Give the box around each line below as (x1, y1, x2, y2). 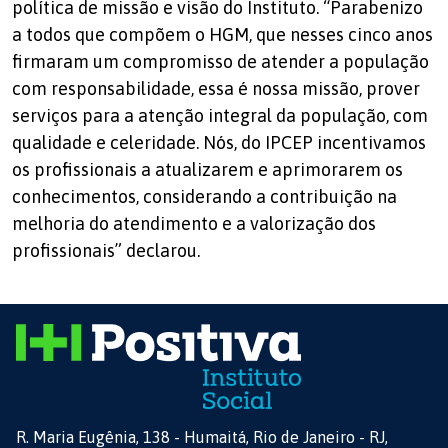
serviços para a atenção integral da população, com (12, 105, 428, 127)
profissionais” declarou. (12, 240, 200, 262)
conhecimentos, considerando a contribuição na (12, 186, 397, 208)
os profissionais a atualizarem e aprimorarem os (12, 159, 403, 181)
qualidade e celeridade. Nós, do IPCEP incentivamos (12, 132, 426, 154)
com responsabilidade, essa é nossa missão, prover (12, 78, 420, 100)
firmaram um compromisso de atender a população (12, 51, 429, 73)
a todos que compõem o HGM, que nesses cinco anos (12, 24, 433, 46)
